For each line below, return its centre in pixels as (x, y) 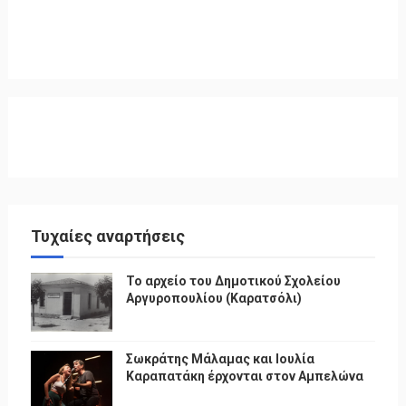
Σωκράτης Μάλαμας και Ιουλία (220, 358)
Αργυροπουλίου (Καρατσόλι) (213, 298)
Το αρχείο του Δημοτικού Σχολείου (233, 280)
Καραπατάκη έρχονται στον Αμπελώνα (244, 376)
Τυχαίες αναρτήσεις (107, 236)
